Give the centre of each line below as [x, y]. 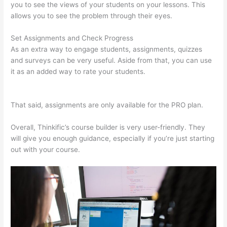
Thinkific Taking [173, 72]
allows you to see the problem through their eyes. [92, 16]
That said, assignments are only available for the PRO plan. [107, 105]
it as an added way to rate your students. [79, 72]
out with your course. [46, 150]
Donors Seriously [39, 83]
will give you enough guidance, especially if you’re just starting [113, 139]
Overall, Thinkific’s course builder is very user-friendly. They [108, 127]
